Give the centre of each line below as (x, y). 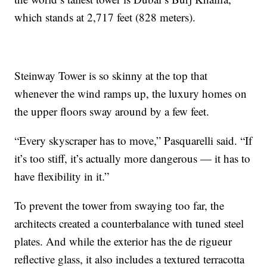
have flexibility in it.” (62, 176)
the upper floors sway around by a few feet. (112, 111)
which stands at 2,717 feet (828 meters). (105, 17)
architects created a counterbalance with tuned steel (129, 223)
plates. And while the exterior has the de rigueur (123, 241)
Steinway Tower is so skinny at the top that (111, 75)
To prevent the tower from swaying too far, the (119, 205)
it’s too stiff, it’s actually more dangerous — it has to (133, 158)
